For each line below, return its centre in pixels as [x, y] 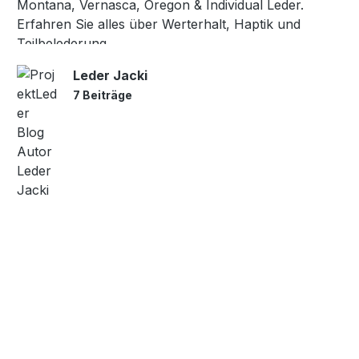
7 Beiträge [103, 95]
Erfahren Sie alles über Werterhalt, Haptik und [159, 24]
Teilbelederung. [63, 43]
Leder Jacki [110, 75]
